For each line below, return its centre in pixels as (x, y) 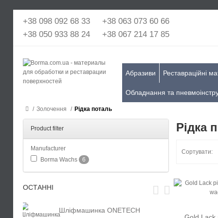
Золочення (52, 109)
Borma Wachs (59, 160)
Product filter (47, 128)
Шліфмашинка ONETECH (99, 210)
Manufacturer (48, 148)
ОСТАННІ (38, 187)
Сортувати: (198, 152)
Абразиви (141, 73)
